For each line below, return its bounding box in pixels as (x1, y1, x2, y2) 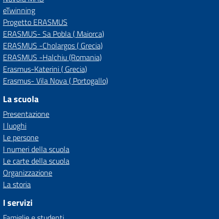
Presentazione (3, 108, 49, 120)
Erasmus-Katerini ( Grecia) (3, 63, 87, 75)
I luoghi (3, 120, 26, 131)
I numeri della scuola (3, 143, 69, 155)
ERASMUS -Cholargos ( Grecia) (3, 40, 103, 51)
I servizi (3, 196, 33, 209)
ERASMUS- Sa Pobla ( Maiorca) (3, 28, 104, 40)
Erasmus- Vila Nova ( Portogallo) (3, 75, 108, 87)
